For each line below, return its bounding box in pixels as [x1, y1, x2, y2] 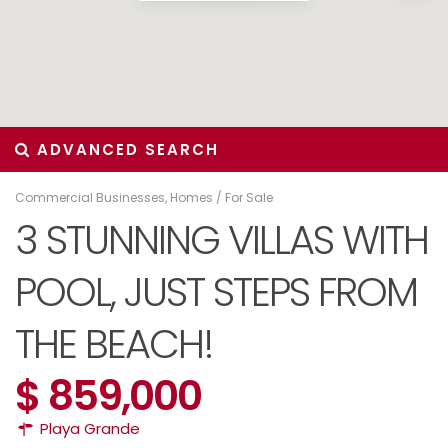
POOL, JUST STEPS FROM [15, 264, 417, 320]
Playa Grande [40, 418, 140, 439]
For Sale [225, 189, 273, 206]
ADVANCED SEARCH [31, 139, 219, 160]
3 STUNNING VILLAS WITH [15, 212, 428, 268]
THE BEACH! [15, 316, 213, 372]
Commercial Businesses [15, 189, 165, 206]
